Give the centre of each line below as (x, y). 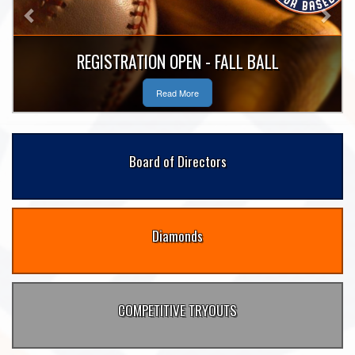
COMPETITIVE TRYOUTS (177, 310)
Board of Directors (177, 161)
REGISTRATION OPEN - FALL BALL (177, 61)
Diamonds (177, 235)
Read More (177, 92)
